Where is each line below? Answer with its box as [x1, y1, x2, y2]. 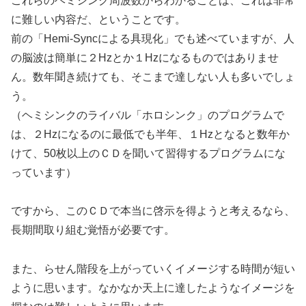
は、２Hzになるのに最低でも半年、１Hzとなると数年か [11, 128, 290, 140]
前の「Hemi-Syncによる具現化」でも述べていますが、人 [11, 32, 294, 44]
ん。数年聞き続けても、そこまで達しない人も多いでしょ [11, 70, 295, 83]
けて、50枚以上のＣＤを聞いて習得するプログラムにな [11, 147, 286, 159]
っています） [11, 166, 76, 178]
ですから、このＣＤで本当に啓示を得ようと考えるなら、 [11, 205, 295, 217]
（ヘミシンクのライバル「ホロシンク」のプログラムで [11, 109, 284, 121]
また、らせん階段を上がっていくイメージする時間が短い [11, 263, 295, 275]
